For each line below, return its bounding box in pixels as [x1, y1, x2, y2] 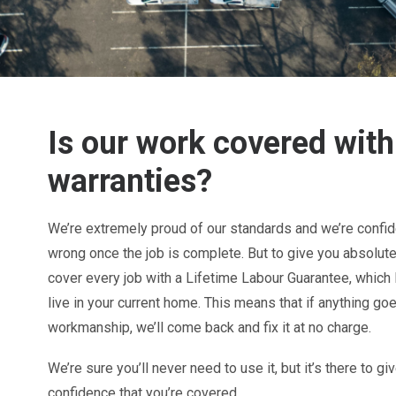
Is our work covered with [48, 125, 394, 162]
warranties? [48, 163, 212, 200]
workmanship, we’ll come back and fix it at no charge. [48, 319, 371, 336]
